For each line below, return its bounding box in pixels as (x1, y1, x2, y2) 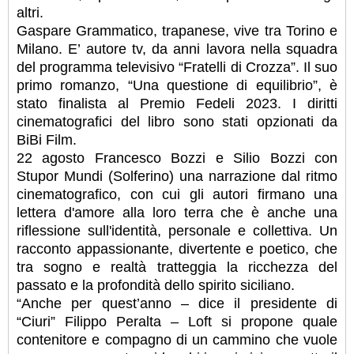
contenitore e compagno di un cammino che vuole (17, 332, 337, 348)
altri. (17, 5, 43, 21)
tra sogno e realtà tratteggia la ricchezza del (17, 259, 337, 276)
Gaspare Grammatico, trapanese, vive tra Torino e (17, 23, 337, 40)
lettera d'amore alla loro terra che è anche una (17, 205, 337, 221)
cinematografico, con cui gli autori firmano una (17, 186, 337, 203)
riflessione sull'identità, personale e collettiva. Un (17, 223, 337, 239)
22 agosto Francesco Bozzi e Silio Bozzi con (17, 150, 337, 167)
